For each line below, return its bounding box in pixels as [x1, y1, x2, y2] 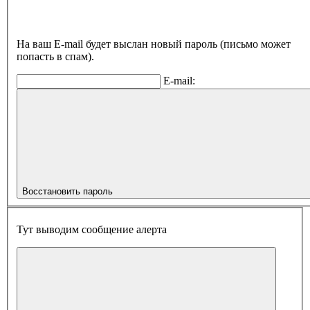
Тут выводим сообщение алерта [17, 223, 167, 235]
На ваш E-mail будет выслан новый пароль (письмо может [17, 38, 291, 51]
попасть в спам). [17, 51, 94, 63]
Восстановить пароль [22, 186, 113, 197]
